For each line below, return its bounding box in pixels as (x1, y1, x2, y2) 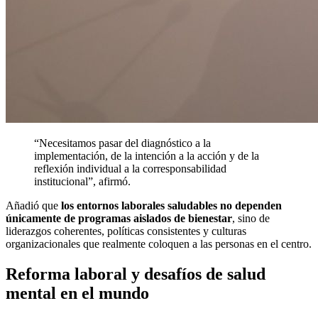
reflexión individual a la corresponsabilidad (34, 162, 226, 175)
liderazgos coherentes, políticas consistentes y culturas (6, 224, 246, 237)
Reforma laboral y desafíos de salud (6, 264, 265, 283)
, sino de (232, 212, 270, 224)
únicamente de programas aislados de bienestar (6, 212, 232, 224)
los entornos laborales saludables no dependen (61, 199, 282, 212)
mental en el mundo (6, 283, 149, 302)
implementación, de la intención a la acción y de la (34, 149, 259, 162)
